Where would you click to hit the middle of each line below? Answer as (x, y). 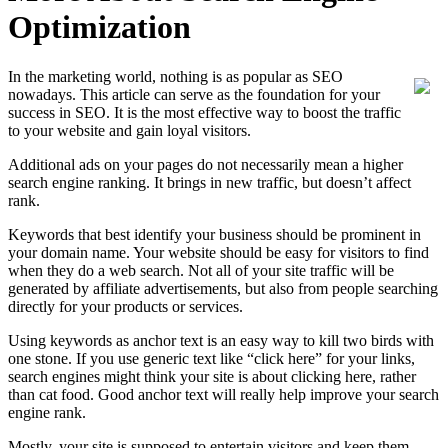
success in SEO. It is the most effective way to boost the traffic (204, 112)
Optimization (99, 27)
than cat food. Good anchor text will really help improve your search (223, 394)
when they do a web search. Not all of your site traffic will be (201, 270)
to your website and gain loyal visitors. (129, 130)
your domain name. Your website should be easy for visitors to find (218, 252)
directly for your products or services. (125, 306)
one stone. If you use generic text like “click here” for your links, (211, 358)
